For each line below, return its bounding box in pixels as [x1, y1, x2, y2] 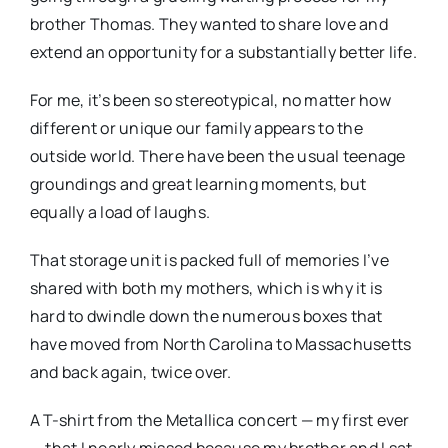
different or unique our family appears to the [29, 117, 363, 140]
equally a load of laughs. [29, 201, 210, 224]
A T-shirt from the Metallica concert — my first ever [29, 409, 410, 432]
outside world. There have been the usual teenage [29, 145, 406, 168]
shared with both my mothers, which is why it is [29, 277, 383, 300]
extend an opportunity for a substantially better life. [29, 41, 417, 64]
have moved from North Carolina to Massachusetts [29, 333, 412, 356]
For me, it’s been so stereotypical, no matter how [29, 89, 391, 112]
